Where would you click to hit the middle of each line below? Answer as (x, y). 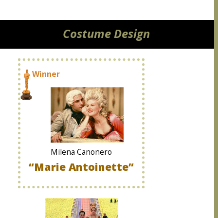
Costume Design (106, 34)
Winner (46, 74)
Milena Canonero (81, 152)
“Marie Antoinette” (81, 167)
